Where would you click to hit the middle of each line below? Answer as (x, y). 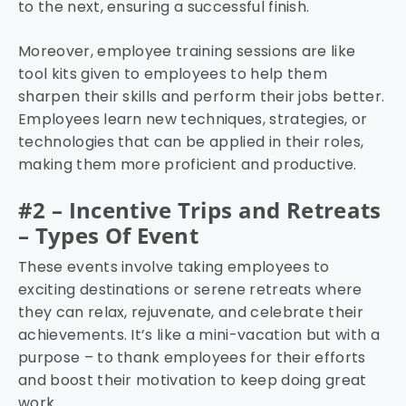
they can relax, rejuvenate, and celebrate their (191, 313)
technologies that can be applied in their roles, (191, 142)
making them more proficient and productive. (188, 165)
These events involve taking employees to (174, 267)
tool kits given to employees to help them (173, 74)
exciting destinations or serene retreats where (190, 290)
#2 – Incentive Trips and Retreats (200, 210)
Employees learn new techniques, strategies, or (193, 120)
